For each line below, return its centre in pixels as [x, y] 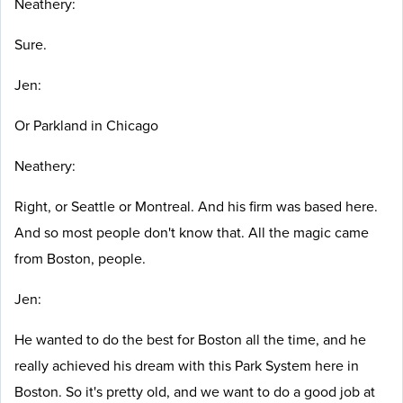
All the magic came [309, 233]
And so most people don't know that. [131, 233]
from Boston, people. [82, 259]
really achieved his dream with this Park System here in [187, 366]
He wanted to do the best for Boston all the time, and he [190, 340]
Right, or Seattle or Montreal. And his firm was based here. [196, 206]
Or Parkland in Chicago [88, 125]
